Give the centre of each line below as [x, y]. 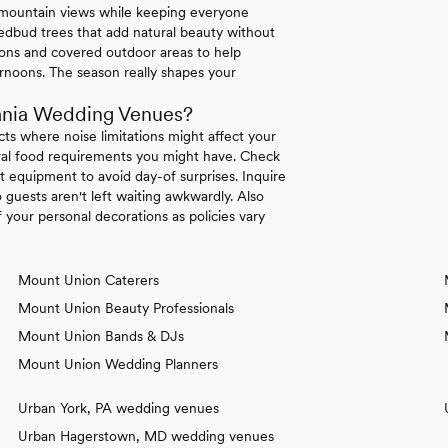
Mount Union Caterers [88, 279]
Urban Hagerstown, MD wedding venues [146, 435]
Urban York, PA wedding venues [118, 407]
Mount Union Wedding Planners [118, 363]
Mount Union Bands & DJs [101, 335]
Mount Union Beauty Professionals [126, 307]
